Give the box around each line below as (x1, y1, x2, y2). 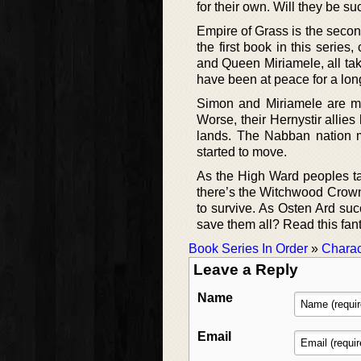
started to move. (197, 145, 287, 160)
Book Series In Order (189, 242, 308, 256)
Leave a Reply (193, 261, 298, 279)
